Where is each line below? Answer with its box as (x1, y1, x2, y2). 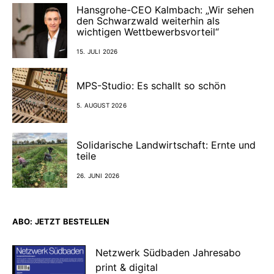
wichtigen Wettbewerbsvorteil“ (76, 26, 219, 39)
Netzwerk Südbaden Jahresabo (95, 246, 241, 259)
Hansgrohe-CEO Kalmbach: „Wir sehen (76, 4, 254, 17)
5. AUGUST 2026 (76, 102, 127, 109)
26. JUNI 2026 (76, 172, 120, 180)
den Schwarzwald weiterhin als (76, 15, 220, 28)
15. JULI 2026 (76, 48, 118, 56)
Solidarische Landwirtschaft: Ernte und (76, 139, 256, 152)
